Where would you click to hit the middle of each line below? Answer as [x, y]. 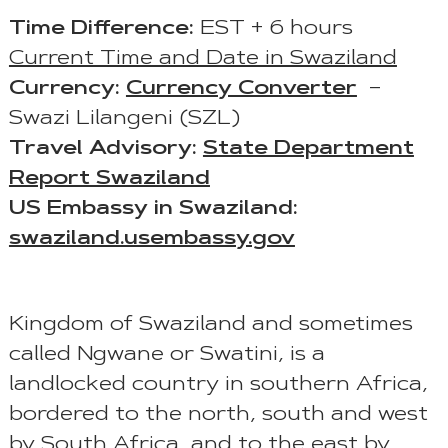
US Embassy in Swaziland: [153, 209]
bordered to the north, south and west [218, 415]
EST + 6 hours [279, 29]
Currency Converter [241, 89]
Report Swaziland [109, 179]
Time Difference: [101, 29]
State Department [308, 149]
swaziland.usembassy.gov [151, 239]
